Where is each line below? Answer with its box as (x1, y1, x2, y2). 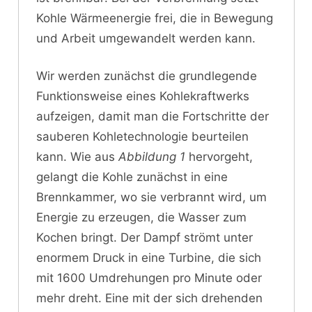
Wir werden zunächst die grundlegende (36, 69, 257, 84)
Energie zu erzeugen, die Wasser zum (36, 210, 247, 225)
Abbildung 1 (118, 150, 185, 164)
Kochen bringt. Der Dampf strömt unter (36, 231, 253, 245)
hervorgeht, (185, 150, 253, 164)
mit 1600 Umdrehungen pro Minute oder (36, 271, 262, 286)
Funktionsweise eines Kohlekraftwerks (36, 89, 249, 104)
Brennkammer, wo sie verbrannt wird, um (36, 190, 267, 205)
